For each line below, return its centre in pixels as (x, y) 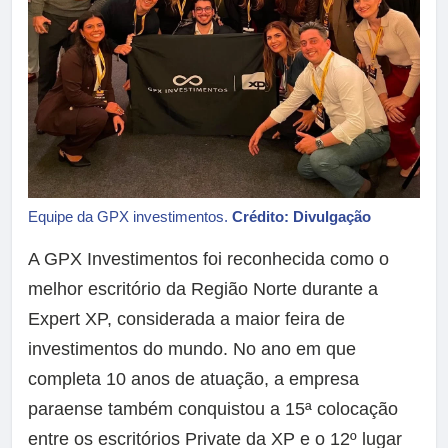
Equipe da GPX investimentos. (130, 217)
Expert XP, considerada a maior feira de (186, 319)
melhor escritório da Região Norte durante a (203, 289)
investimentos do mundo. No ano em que (192, 349)
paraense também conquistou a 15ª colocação (213, 409)
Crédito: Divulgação (301, 217)
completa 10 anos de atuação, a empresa (193, 379)
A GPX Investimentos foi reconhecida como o (208, 259)
